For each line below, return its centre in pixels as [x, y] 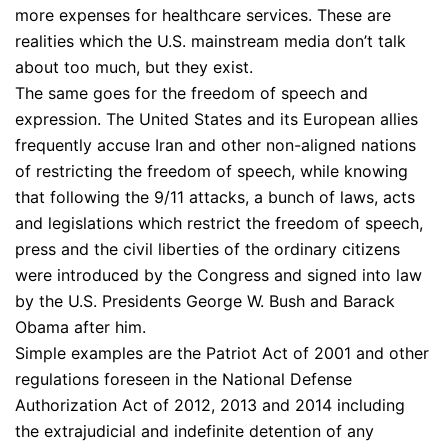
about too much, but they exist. [134, 66]
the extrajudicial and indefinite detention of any [194, 430]
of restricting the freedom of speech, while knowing [211, 170]
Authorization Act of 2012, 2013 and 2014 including [210, 404]
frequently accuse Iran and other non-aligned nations [215, 144]
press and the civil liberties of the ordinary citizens [207, 248]
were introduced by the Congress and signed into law [218, 274]
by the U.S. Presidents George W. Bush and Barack [205, 300]
